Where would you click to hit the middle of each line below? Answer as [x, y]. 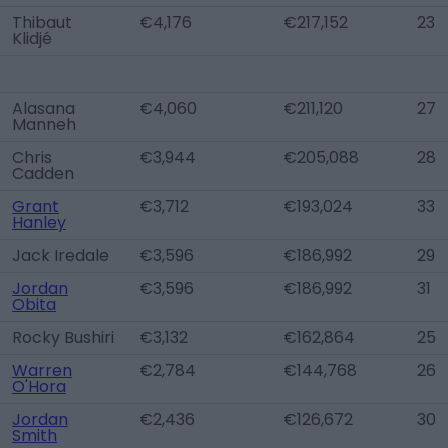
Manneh [44, 124]
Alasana [43, 108]
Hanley [39, 222]
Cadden [43, 173]
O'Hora [39, 386]
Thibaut [42, 22]
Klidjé [32, 38]
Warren [42, 370]
